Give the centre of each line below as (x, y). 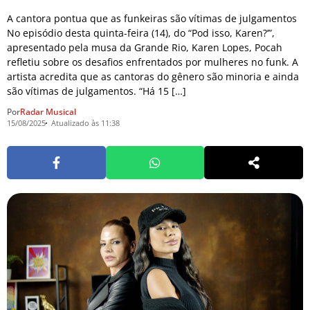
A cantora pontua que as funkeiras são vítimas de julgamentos (152, 19)
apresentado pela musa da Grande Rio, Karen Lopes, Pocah (145, 48)
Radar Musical (48, 111)
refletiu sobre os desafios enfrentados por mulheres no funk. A (153, 62)
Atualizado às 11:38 (85, 122)
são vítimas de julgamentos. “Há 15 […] (97, 91)
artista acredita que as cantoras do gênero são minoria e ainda (153, 77)
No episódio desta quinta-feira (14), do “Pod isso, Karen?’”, (141, 33)
